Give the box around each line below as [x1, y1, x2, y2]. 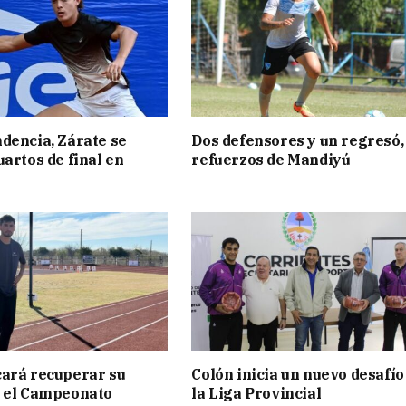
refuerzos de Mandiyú [191, 150, 351, 169]
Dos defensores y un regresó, [191, 130, 404, 150]
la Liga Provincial [191, 384, 322, 403]
